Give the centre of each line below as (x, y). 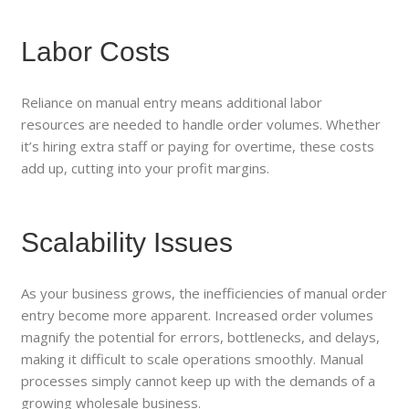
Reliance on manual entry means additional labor (172, 102)
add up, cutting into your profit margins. (146, 168)
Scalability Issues (127, 242)
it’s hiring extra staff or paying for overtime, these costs (198, 146)
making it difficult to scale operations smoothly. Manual (193, 358)
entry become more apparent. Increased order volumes (198, 315)
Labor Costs (96, 51)
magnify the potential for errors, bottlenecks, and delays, (201, 336)
